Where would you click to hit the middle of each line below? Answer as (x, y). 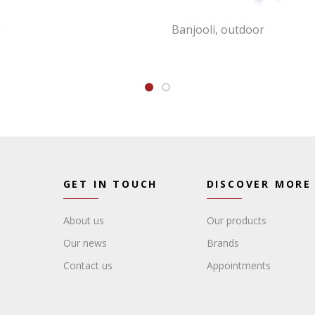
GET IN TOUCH (110, 184)
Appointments (238, 265)
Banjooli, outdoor (218, 29)
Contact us (88, 265)
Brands (223, 243)
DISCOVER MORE (259, 184)
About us (83, 220)
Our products (236, 220)
